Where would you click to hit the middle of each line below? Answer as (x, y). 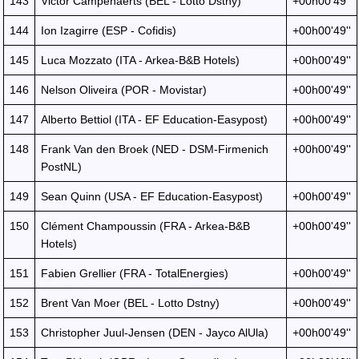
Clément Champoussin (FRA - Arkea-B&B (145, 226)
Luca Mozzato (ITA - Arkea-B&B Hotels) (140, 60)
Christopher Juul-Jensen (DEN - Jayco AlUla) (155, 333)
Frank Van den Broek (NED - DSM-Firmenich (155, 149)
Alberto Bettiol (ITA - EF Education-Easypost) (154, 119)
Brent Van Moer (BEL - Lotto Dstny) (130, 303)
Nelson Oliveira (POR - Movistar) (124, 90)
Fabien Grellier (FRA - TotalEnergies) (135, 273)
